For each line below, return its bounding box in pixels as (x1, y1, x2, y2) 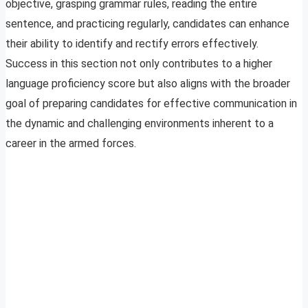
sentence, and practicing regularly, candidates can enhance (5, 17, 289, 31)
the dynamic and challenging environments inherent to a (5, 117, 274, 131)
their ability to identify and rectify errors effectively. (5, 37, 258, 51)
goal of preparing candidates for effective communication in (5, 97, 297, 111)
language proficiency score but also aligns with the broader (5, 77, 290, 91)
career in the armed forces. (5, 137, 136, 151)
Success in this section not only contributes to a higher (5, 57, 272, 71)
